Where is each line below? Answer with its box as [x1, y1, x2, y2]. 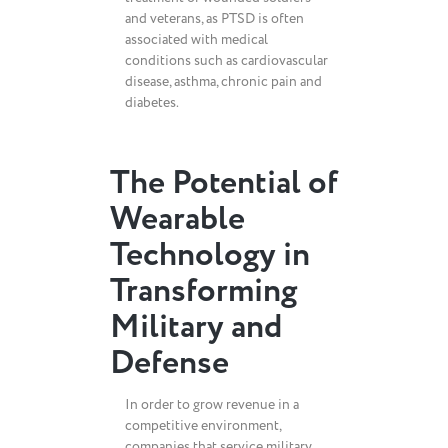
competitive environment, [125, 416, 281, 435]
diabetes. [125, 93, 179, 112]
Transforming [110, 268, 297, 315]
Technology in [110, 232, 310, 279]
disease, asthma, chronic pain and [125, 72, 322, 91]
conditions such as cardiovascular [125, 51, 328, 70]
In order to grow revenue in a [125, 395, 299, 414]
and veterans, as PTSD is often [125, 9, 304, 28]
